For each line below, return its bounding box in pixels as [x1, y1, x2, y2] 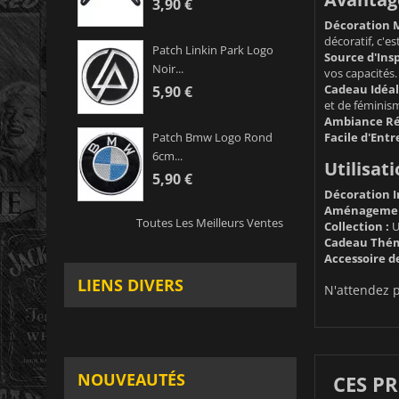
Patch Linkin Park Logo [152, 42, 273, 59]
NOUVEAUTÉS [77, 369, 185, 391]
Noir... [152, 61, 183, 77]
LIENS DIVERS [77, 274, 183, 297]
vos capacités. [323, 64, 397, 81]
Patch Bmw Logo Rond [152, 129, 273, 146]
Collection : [323, 217, 389, 234]
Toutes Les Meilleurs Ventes [135, 215, 283, 232]
